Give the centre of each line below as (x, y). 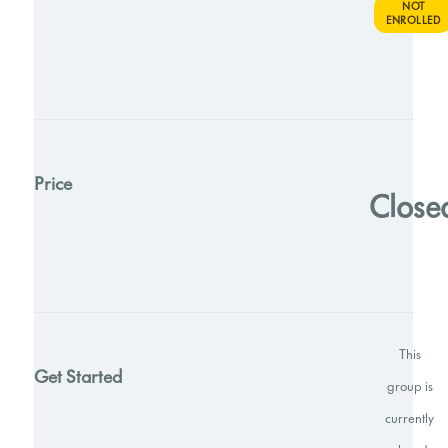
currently (410, 418)
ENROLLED (413, 21)
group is (409, 386)
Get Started (78, 376)
